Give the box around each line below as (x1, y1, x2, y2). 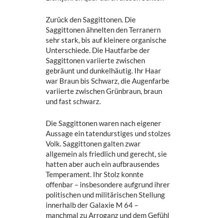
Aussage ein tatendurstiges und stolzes (46, 129, 171, 138)
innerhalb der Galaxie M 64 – (46, 200, 139, 210)
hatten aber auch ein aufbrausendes (46, 160, 160, 169)
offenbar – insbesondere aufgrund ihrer (46, 180, 170, 189)
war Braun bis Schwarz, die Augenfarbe (46, 76, 170, 86)
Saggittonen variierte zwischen (46, 56, 145, 65)
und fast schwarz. (46, 97, 101, 106)
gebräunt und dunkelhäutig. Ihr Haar (46, 66, 162, 75)
